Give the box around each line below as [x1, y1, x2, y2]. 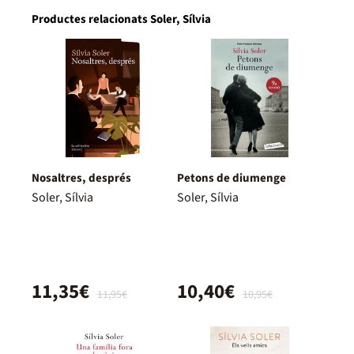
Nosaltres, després [32, 170, 131, 187]
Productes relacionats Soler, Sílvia [32, 11, 211, 28]
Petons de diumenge [177, 170, 286, 187]
